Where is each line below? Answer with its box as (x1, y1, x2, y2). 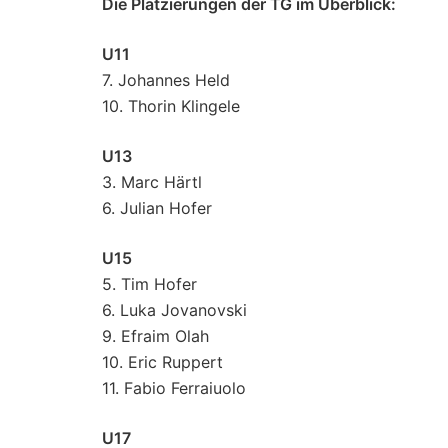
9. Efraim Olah (102, 326, 209, 347)
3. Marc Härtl (102, 172, 202, 193)
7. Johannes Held (102, 70, 230, 91)
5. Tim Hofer (102, 274, 197, 295)
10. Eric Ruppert (102, 352, 223, 373)
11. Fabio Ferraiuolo (102, 378, 246, 399)
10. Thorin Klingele (102, 96, 240, 117)
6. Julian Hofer (102, 198, 212, 219)
